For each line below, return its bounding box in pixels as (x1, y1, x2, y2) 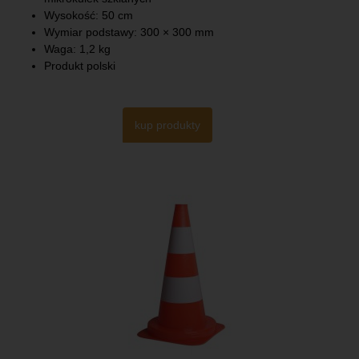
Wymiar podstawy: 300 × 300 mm (44, 26, 214, 39)
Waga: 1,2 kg (44, 42, 111, 56)
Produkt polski (44, 59, 115, 73)
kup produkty (135, 118, 200, 131)
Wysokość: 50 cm (44, 9, 133, 22)
